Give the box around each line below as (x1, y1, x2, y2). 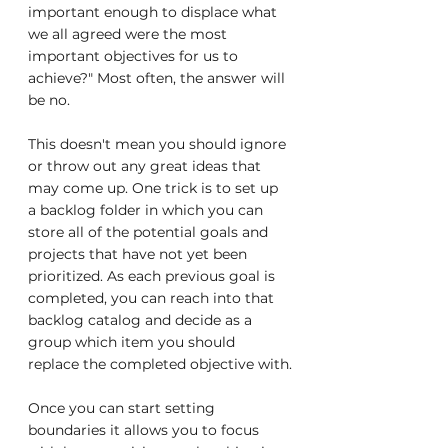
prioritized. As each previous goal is (28, 267, 279, 285)
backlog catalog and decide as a (28, 311, 256, 329)
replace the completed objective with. (28, 355, 292, 373)
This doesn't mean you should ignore (28, 135, 290, 153)
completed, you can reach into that (28, 289, 278, 307)
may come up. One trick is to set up (28, 179, 282, 197)
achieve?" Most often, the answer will (28, 69, 289, 87)
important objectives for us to (28, 47, 242, 65)
